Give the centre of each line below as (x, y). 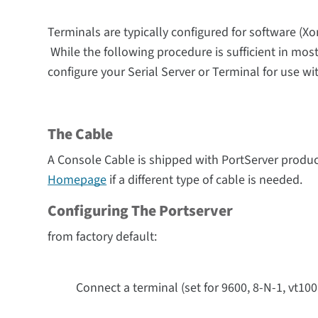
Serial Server (163, 72)
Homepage (77, 180)
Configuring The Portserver (141, 211)
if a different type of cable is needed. (205, 180)
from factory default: (103, 237)
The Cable (81, 135)
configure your (88, 72)
